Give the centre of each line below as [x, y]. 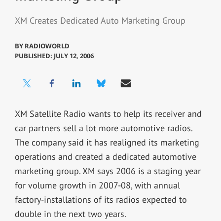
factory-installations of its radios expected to [101, 199]
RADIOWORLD [47, 46]
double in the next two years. [70, 214]
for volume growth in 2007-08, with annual [97, 185]
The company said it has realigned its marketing [107, 142]
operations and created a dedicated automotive [105, 156]
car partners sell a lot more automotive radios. [104, 128]
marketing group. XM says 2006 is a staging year [108, 171]
